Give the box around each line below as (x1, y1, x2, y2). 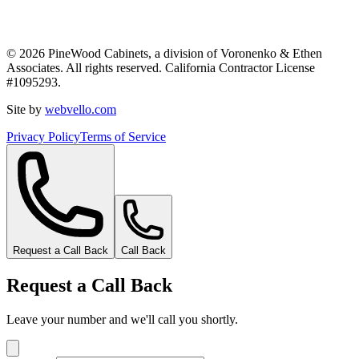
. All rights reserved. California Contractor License (60, 61, 315, 75)
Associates (6, 61, 60, 75)
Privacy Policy (6, 130, 80, 144)
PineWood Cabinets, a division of (45, 46, 220, 61)
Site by (6, 103, 42, 117)
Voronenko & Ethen (220, 46, 322, 61)
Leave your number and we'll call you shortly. (6, 313, 238, 327)
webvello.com (45, 103, 116, 117)
